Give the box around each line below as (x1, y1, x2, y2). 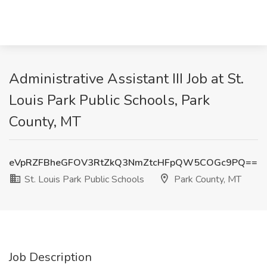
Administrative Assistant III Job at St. (9, 69, 244, 88)
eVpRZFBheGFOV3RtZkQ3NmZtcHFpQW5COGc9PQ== (9, 156, 257, 169)
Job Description (9, 249, 92, 265)
